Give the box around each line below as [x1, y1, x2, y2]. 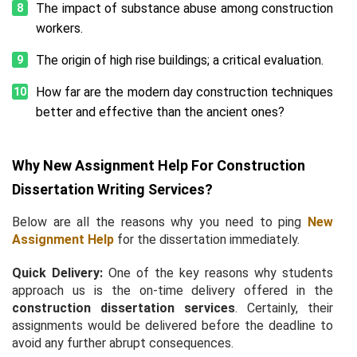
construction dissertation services [12, 300, 235, 316]
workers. [36, 20, 83, 36]
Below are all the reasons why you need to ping [12, 214, 308, 229]
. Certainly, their [235, 300, 333, 316]
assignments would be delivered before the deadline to [12, 317, 333, 333]
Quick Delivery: [12, 265, 103, 280]
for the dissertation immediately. [114, 231, 300, 247]
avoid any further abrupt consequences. [12, 335, 233, 351]
